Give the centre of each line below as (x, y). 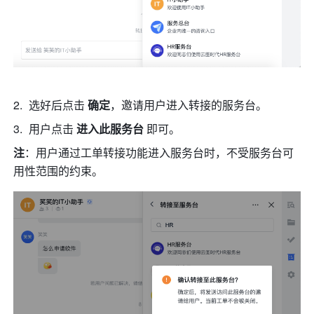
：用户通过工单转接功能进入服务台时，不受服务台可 (159, 153)
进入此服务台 (112, 129)
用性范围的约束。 (60, 171)
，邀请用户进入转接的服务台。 (190, 105)
